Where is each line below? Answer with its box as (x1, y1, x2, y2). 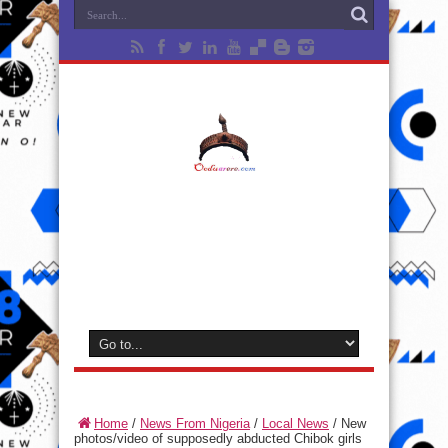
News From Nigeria (140, 416, 250, 431)
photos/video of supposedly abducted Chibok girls (74, 431, 362, 446)
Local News (262, 416, 329, 431)
